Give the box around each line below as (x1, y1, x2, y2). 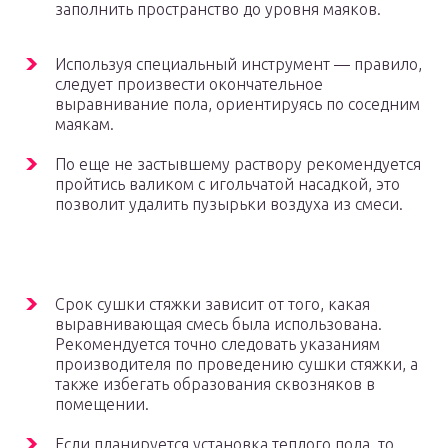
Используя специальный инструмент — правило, (55, 55, 422, 74)
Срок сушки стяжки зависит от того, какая (55, 295, 370, 314)
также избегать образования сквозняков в (55, 375, 375, 394)
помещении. (55, 395, 149, 414)
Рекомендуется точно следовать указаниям (55, 335, 380, 354)
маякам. (55, 115, 114, 134)
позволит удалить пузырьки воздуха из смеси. (55, 195, 403, 214)
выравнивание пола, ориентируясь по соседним (55, 95, 420, 114)
